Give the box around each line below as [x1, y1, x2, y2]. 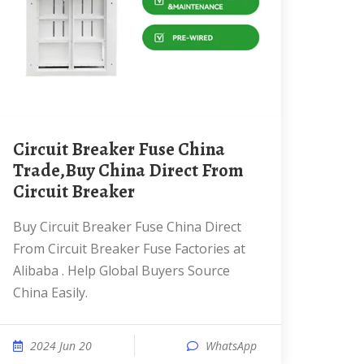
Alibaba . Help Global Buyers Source [13, 262, 230, 279]
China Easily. [13, 284, 88, 301]
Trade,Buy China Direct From [13, 158, 244, 183]
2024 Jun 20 [30, 338, 92, 353]
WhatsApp [206, 338, 257, 353]
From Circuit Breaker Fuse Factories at [13, 240, 245, 258]
